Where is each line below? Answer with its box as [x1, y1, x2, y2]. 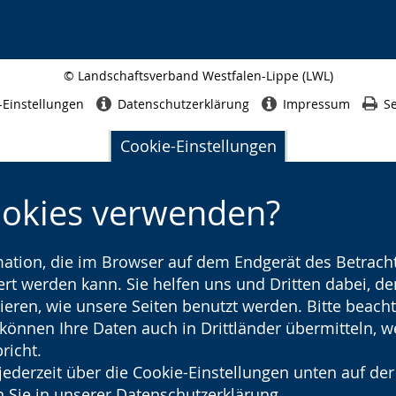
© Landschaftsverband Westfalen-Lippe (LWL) [63, 67, 333, 85]
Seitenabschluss [196, 83, 277, 98]
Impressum [282, 95, 350, 112]
